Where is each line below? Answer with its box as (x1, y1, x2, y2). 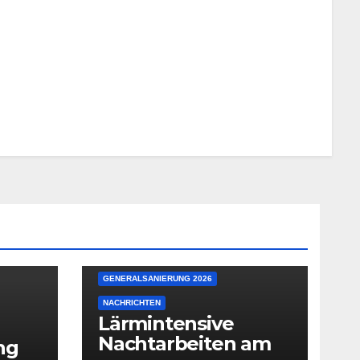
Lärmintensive (98, 311, 234, 335)
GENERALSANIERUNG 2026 (103, 273, 212, 283)
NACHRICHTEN (103, 297, 161, 307)
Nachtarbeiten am (98, 331, 271, 355)
